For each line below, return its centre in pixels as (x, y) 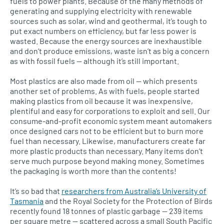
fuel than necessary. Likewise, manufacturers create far (108, 141)
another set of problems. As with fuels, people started (105, 91)
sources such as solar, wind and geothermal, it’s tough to (108, 21)
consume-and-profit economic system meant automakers (111, 121)
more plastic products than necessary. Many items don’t (106, 151)
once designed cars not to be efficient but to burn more (107, 131)
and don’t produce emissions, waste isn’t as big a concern (110, 51)
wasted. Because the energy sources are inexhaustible (106, 41)
